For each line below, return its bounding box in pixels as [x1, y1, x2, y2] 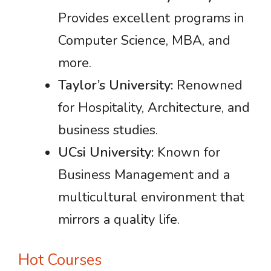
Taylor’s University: [58, 76, 173, 94]
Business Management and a [58, 166, 230, 184]
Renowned [173, 76, 243, 94]
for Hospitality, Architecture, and [58, 99, 250, 117]
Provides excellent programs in [58, 9, 244, 27]
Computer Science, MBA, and [58, 31, 230, 50]
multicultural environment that [58, 188, 244, 206]
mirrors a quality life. [58, 211, 180, 229]
